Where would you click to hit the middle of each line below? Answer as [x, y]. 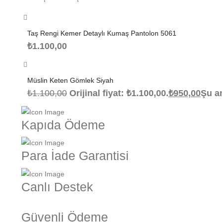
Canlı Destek [57, 187]
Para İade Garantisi [75, 156]
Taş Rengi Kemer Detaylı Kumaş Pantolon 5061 [118, 33]
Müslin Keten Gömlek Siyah [70, 80]
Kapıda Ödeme [63, 125]
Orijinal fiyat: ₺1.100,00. [119, 93]
